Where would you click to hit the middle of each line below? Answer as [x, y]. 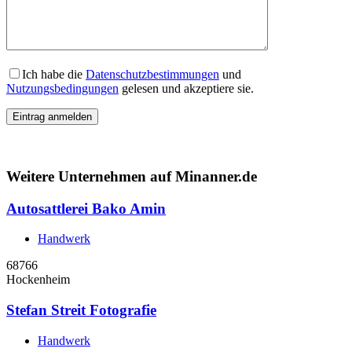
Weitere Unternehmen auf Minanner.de [132, 176]
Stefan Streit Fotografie [81, 310]
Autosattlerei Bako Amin [86, 208]
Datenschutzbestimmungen [152, 75]
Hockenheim [38, 280]
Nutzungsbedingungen [62, 89]
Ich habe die [54, 75]
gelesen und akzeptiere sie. [186, 89]
